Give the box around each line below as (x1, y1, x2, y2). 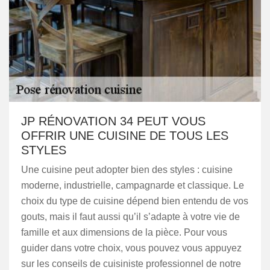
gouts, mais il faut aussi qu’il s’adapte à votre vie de (21, 212, 240, 222)
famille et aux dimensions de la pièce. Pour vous (21, 227, 227, 237)
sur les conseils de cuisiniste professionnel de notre (21, 259, 241, 269)
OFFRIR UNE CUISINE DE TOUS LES (21, 129, 228, 142)
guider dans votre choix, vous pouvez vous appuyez (21, 243, 242, 253)
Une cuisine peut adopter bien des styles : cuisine (21, 165, 233, 175)
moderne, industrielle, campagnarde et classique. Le (21, 180, 244, 190)
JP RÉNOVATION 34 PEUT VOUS (21, 115, 206, 128)
